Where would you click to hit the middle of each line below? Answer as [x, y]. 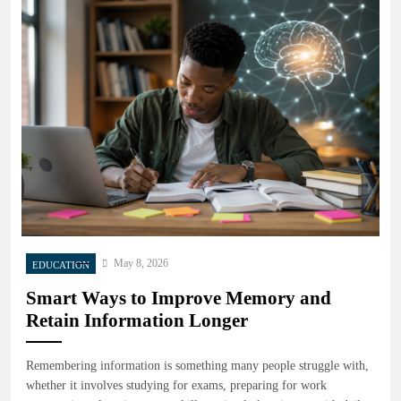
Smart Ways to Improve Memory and [179, 299]
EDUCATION [61, 265]
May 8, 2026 [141, 264]
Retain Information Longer [137, 321]
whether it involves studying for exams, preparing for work [176, 386]
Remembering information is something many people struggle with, [197, 366]
